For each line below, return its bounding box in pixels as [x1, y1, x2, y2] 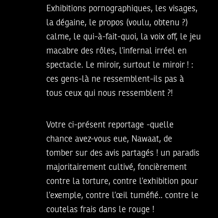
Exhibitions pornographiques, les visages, [46, 4, 198, 14]
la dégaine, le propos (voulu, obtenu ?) [46, 18, 188, 28]
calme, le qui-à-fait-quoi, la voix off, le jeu [46, 33, 201, 42]
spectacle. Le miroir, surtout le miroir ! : [46, 61, 193, 70]
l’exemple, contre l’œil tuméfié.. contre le [46, 191, 199, 200]
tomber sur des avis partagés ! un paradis [46, 149, 200, 158]
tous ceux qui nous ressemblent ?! [46, 89, 173, 98]
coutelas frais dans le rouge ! [46, 205, 154, 215]
